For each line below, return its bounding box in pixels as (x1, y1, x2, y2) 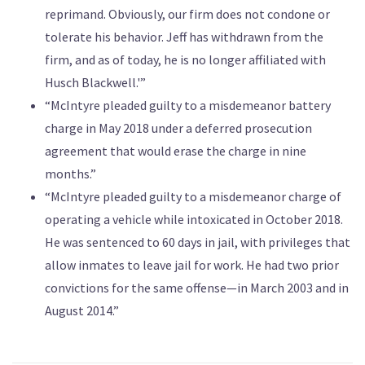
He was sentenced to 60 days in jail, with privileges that (45, 233, 350, 250)
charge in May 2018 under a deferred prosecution (45, 119, 312, 136)
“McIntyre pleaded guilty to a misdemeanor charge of (45, 187, 341, 204)
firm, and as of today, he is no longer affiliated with (45, 51, 326, 68)
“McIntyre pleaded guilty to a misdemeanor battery (45, 96, 331, 113)
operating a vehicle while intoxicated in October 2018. (45, 210, 343, 227)
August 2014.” (45, 301, 119, 319)
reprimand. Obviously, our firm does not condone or (45, 5, 330, 22)
